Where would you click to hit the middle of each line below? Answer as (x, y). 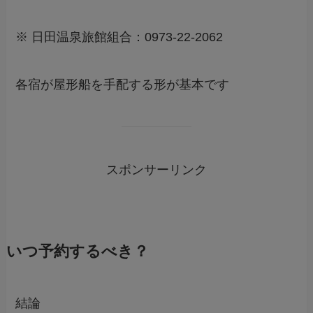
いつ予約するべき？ (77, 252)
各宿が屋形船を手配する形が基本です (123, 84)
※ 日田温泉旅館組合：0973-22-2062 (119, 37)
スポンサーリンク (156, 170)
